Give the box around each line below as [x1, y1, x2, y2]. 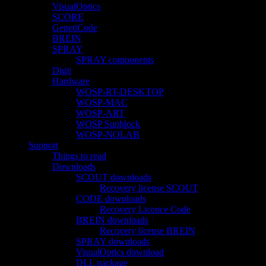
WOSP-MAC [76, 97, 128, 107]
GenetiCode [52, 22, 97, 33]
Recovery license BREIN [100, 225, 195, 236]
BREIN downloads [76, 214, 148, 225]
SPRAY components [76, 54, 154, 65]
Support [28, 140, 58, 150]
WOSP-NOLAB [76, 129, 140, 140]
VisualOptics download [76, 246, 164, 257]
